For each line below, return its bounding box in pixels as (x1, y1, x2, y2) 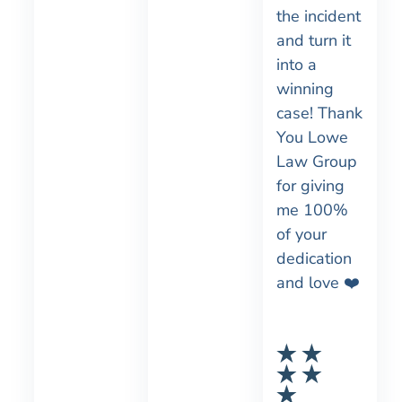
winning (275, 78, 334, 100)
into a (275, 54, 317, 76)
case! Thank (275, 102, 363, 125)
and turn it (275, 30, 351, 52)
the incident (275, 5, 361, 28)
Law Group (275, 151, 357, 173)
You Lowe (275, 127, 348, 149)
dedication (275, 248, 352, 270)
